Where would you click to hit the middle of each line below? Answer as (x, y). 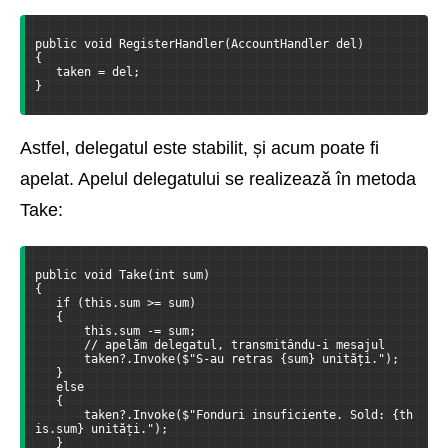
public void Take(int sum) (122, 275)
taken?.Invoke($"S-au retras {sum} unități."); (217, 359)
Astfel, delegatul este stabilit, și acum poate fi (199, 148)
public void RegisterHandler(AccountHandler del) (199, 44)
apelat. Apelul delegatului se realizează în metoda (218, 179)
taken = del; (87, 72)
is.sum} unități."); (101, 429)
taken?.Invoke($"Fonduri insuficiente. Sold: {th (224, 415)
